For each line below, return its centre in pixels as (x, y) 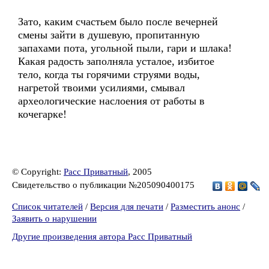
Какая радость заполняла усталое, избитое (116, 61)
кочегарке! (42, 114)
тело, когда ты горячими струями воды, (109, 74)
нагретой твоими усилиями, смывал (101, 88)
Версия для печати (127, 207)
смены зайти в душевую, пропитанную (109, 35)
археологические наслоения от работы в (111, 101)
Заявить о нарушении (54, 219)
